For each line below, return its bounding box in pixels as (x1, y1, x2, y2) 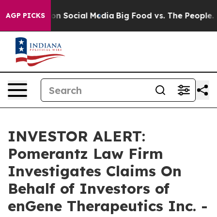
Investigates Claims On (8, 162, 182, 180)
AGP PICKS (6, 11, 45, 20)
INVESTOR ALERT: (8, 127, 145, 145)
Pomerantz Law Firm (8, 144, 163, 163)
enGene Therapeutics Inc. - (8, 197, 208, 215)
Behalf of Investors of (8, 179, 170, 198)
